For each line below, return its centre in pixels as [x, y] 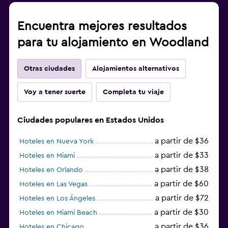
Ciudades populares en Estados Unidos [91, 120]
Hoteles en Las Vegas [53, 184]
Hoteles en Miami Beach [58, 212]
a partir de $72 [182, 198]
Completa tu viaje [133, 92]
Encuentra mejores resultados [102, 26]
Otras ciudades [49, 68]
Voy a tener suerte [55, 92]
